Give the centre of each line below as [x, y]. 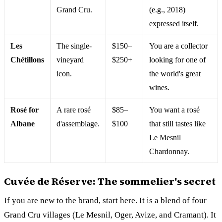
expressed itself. [174, 23]
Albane [23, 123]
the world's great [175, 73]
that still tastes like [177, 123]
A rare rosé [74, 110]
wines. [159, 87]
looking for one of [177, 59]
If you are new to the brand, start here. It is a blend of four [105, 200]
